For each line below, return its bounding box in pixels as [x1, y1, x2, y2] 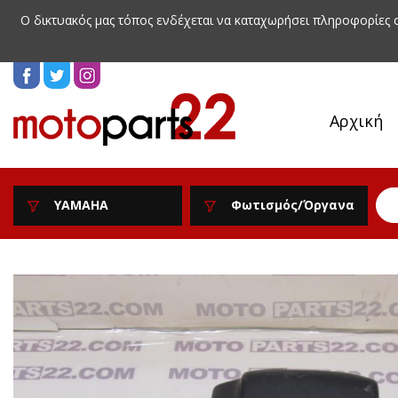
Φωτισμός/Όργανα [231, 196, 354, 213]
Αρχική [330, 110, 383, 131]
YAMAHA [54, 196, 108, 213]
